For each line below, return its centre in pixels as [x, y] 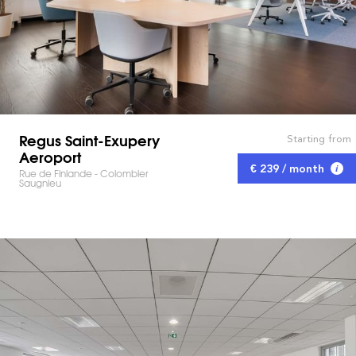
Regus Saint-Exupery [89, 139]
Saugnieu [40, 182]
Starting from [319, 139]
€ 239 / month [287, 169]
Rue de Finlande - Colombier [84, 173]
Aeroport [50, 156]
